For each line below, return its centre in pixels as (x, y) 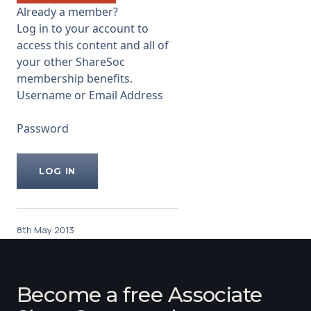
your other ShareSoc (71, 62)
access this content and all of (93, 45)
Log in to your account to (83, 28)
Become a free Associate (140, 294)
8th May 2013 (45, 229)
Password (43, 128)
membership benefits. (75, 78)
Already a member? (67, 12)
